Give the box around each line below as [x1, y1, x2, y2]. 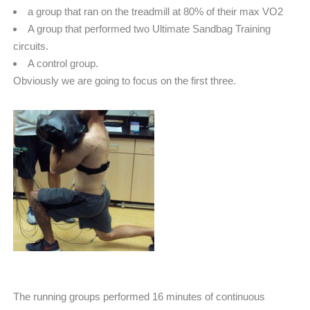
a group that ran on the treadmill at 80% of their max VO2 [28, 6, 283, 18]
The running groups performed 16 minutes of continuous [13, 291, 265, 303]
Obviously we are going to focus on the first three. [13, 75, 236, 87]
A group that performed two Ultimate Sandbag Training [28, 23, 271, 35]
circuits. [13, 40, 48, 53]
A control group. [28, 57, 98, 70]
